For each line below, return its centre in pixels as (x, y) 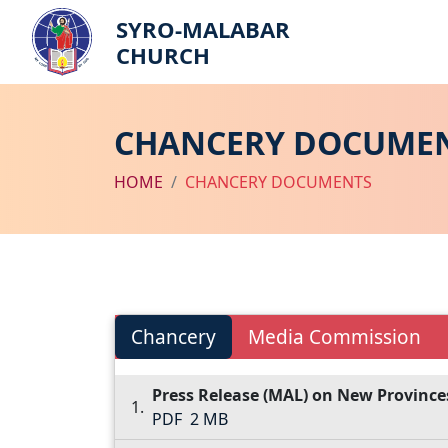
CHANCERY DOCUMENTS (278, 182)
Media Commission (334, 337)
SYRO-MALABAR (203, 29)
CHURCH (163, 55)
